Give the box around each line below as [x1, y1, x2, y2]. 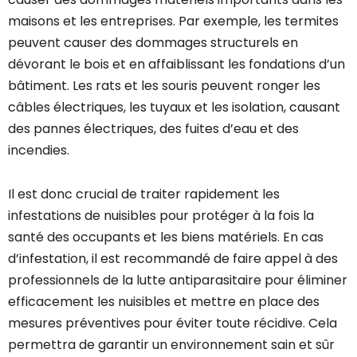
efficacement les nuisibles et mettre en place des [8, 292, 320, 312]
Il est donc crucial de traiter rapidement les [8, 185, 280, 204]
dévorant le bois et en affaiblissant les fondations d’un [8, 55, 345, 74]
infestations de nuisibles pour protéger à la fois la [8, 206, 314, 226]
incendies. [8, 141, 69, 160]
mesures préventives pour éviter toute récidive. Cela [8, 314, 337, 333]
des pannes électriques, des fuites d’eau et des [8, 120, 299, 139]
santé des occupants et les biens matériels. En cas [8, 228, 324, 247]
